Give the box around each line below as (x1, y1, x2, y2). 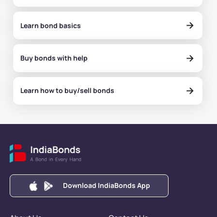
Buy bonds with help (20, 53, 88, 63)
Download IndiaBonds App (62, 181, 150, 190)
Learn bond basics (20, 20, 81, 30)
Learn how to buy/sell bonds (20, 86, 114, 95)
